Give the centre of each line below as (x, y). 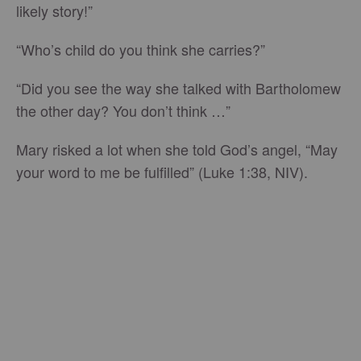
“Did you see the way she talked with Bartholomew (178, 88)
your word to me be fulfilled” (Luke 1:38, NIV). (162, 172)
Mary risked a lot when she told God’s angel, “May (177, 149)
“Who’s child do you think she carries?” (141, 49)
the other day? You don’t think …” (123, 110)
